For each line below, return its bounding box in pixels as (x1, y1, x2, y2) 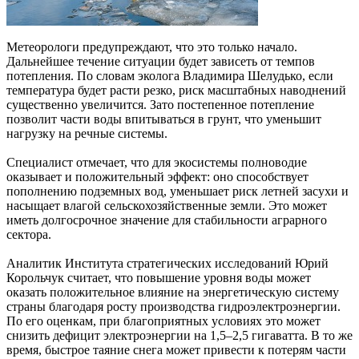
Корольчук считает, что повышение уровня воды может (6, 270, 311, 284)
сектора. (6, 227, 51, 241)
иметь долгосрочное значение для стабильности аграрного (6, 212, 327, 227)
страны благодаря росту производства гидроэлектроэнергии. (6, 299, 341, 313)
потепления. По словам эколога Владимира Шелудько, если (6, 68, 333, 83)
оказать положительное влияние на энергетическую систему (6, 284, 339, 299)
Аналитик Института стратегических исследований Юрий (6, 256, 329, 270)
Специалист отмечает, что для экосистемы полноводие (6, 155, 307, 169)
